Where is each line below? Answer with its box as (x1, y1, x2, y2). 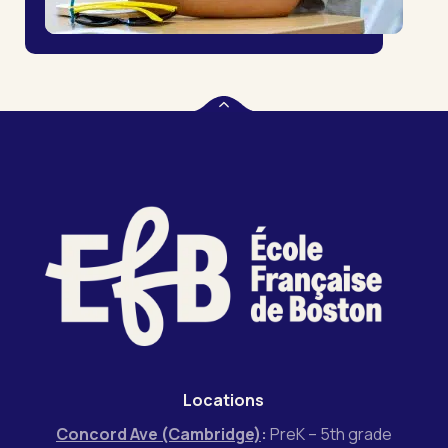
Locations (183, 389, 265, 412)
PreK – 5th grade (269, 423, 392, 446)
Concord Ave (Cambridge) (55, 423, 261, 446)
